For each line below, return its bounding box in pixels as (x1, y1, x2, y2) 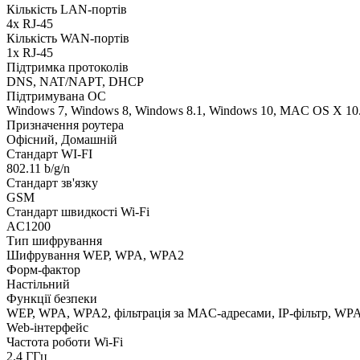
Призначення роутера (6, 117, 124, 132)
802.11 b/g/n (6, 161, 70, 175)
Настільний (6, 276, 70, 291)
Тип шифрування (6, 233, 102, 247)
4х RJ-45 (6, 16, 53, 31)
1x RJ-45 (6, 45, 53, 59)
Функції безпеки (6, 291, 97, 305)
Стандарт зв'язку (6, 175, 98, 190)
